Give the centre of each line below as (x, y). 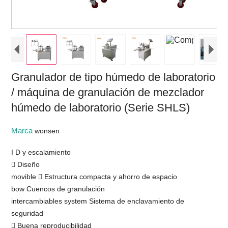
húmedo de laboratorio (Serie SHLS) (101, 107)
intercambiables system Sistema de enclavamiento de (98, 201)
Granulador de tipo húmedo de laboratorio (113, 77)
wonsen (47, 131)
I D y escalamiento (41, 152)
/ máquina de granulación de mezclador (108, 92)
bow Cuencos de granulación (58, 189)
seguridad (27, 213)
